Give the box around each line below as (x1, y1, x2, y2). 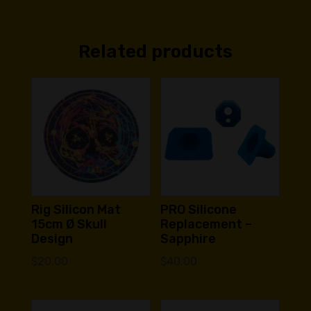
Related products (78, 40, 233, 62)
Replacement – (160, 216, 253, 232)
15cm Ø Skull (31, 216, 107, 232)
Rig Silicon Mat (31, 201, 121, 217)
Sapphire (160, 230, 217, 246)
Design (31, 230, 73, 246)
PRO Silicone (160, 201, 237, 217)
